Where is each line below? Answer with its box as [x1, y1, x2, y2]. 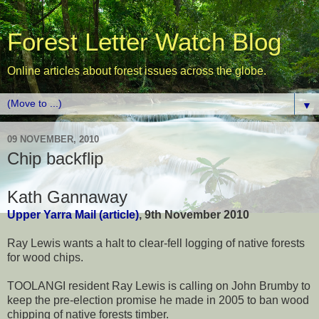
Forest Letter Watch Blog [7, 28, 281, 56]
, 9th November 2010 [139, 208, 249, 221]
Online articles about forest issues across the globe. [7, 65, 266, 77]
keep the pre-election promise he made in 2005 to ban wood [7, 293, 309, 306]
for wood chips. [7, 251, 83, 263]
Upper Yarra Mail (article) [7, 208, 139, 221]
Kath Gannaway [7, 187, 127, 206]
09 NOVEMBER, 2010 [7, 133, 99, 145]
